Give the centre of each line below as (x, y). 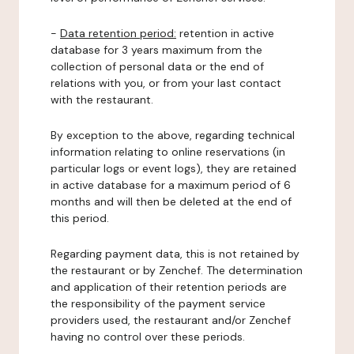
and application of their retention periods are (169, 287)
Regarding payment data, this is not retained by (175, 254)
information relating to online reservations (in (168, 152)
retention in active (225, 33)
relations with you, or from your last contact (166, 83)
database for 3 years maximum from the (156, 50)
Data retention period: (118, 33)
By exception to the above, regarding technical (173, 135)
